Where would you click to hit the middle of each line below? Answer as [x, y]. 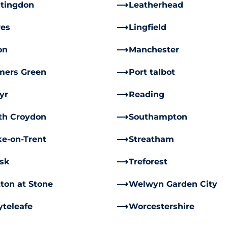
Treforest [148, 162]
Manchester [154, 50]
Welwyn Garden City [173, 184]
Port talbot [152, 72]
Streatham [151, 139]
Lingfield [148, 27]
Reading [147, 94]
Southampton [158, 117]
